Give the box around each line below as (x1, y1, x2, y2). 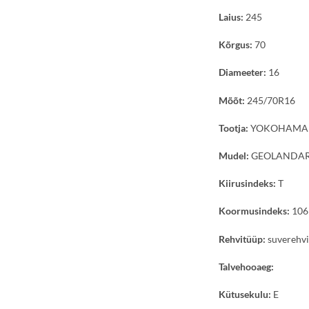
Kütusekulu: (219, 288, 271, 300)
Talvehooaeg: (219, 260, 274, 272)
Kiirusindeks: (219, 177, 276, 190)
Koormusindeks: (219, 205, 290, 217)
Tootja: (219, 121, 248, 134)
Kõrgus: (219, 39, 252, 51)
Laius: (219, 11, 243, 23)
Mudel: (219, 149, 249, 161)
